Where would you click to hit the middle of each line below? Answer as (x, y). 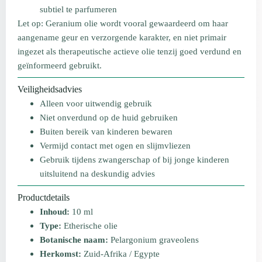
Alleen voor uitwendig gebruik (96, 104)
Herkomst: (61, 254)
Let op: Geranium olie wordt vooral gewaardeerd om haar (123, 24)
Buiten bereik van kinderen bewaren (106, 132)
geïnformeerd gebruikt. (60, 66)
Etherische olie (89, 226)
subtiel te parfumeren (78, 9)
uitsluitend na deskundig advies (97, 174)
